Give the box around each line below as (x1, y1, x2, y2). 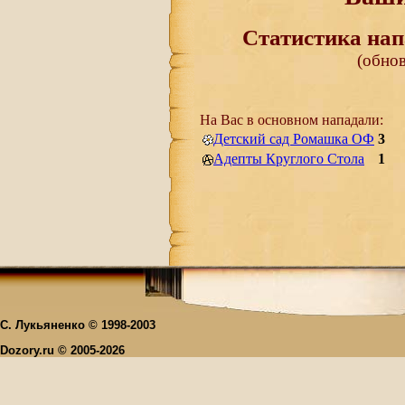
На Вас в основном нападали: (200, 112, 383, 127)
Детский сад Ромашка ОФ (213, 131, 374, 146)
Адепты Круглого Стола (213, 151, 364, 166)
